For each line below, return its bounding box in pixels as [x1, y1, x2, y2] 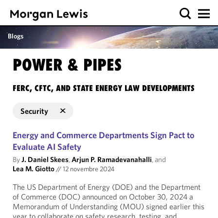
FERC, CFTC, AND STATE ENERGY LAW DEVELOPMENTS [13, 83, 195, 93]
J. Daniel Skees [21, 155, 69, 164]
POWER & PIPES [13, 55, 122, 74]
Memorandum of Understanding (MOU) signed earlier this [13, 201, 204, 211]
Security [20, 106, 48, 116]
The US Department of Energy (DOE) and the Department [13, 182, 200, 192]
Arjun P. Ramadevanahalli [72, 155, 152, 164]
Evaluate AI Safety [13, 141, 81, 152]
